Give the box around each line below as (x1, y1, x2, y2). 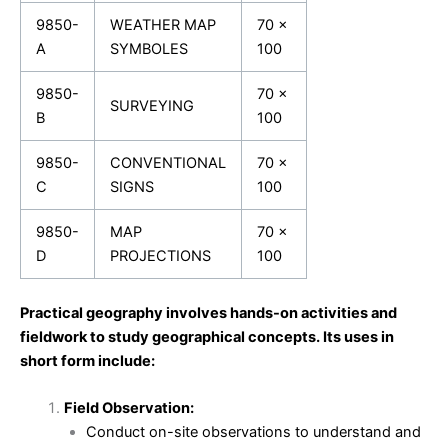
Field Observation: (63, 399, 194, 418)
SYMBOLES (109, 39, 188, 58)
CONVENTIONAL (109, 153, 226, 172)
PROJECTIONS (109, 246, 211, 265)
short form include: (20, 351, 155, 370)
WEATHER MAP (109, 15, 216, 34)
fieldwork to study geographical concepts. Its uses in (20, 327, 394, 346)
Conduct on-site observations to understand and (85, 423, 421, 442)
